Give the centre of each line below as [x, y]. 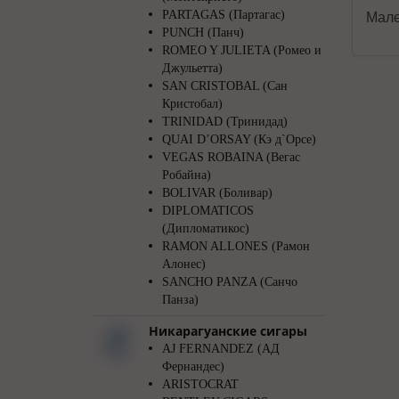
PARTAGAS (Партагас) [224, 15]
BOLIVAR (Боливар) [217, 193]
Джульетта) [192, 68]
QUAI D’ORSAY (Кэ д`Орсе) [239, 139]
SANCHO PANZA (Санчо [230, 282]
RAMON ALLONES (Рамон [236, 246]
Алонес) [184, 264]
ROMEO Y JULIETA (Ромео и [242, 50]
